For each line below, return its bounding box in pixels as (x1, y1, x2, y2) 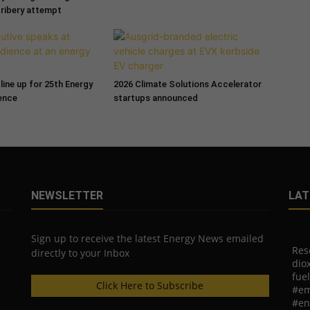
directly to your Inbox (30, 246, 129, 259)
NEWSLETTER (30, 188, 103, 202)
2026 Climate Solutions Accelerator (113, 78, 262, 89)
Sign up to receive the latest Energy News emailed (30, 231, 264, 245)
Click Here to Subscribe (96, 278, 203, 292)
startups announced (113, 92, 198, 103)
